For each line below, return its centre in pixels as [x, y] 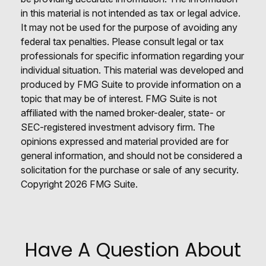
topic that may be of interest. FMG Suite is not [119, 98]
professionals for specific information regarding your [132, 56]
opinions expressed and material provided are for [125, 141]
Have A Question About [133, 249]
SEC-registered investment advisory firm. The [118, 127]
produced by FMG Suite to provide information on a [131, 84]
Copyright [43, 184]
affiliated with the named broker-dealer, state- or [123, 113]
